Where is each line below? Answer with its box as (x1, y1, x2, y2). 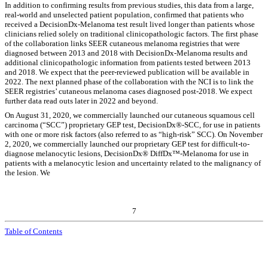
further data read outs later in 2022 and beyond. (5, 96, 158, 105)
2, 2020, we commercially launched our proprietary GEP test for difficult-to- (5, 139, 249, 148)
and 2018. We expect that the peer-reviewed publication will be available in (5, 67, 249, 77)
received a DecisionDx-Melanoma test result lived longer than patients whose (5, 19, 255, 29)
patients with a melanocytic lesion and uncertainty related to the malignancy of (5, 158, 261, 167)
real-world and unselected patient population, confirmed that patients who (5, 10, 244, 19)
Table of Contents (5, 226, 62, 236)
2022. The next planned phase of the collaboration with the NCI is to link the (5, 77, 254, 86)
